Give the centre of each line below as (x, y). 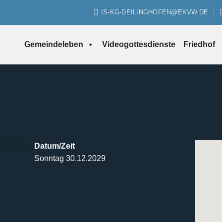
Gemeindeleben (54, 44)
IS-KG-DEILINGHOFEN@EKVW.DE (155, 12)
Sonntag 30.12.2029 (70, 158)
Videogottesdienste (139, 44)
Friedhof (199, 44)
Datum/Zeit (55, 146)
